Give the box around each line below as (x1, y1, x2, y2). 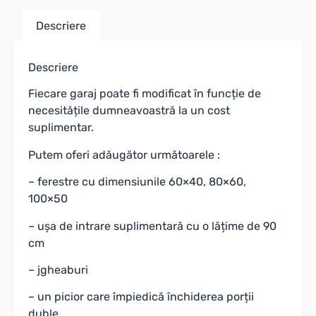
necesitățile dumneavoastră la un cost (28, 104, 230, 118)
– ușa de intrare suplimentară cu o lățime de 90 (28, 219, 276, 233)
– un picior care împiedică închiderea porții (28, 290, 254, 304)
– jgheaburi (28, 263, 88, 277)
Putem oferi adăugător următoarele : (28, 147, 220, 162)
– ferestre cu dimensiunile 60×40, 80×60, (28, 175, 246, 189)
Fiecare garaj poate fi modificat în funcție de (28, 87, 261, 101)
